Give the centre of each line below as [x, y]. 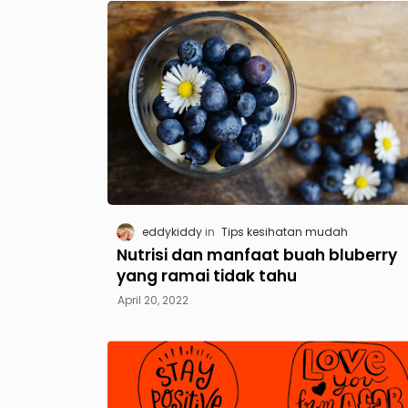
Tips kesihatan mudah [284, 232]
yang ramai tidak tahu [206, 276]
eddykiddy [172, 232]
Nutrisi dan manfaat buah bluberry [256, 255]
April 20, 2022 [153, 301]
